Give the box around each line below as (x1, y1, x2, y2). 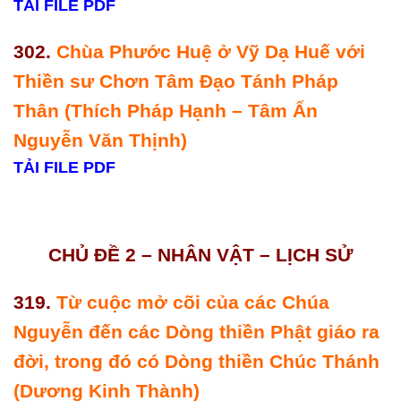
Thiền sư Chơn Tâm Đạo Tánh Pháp (13, 71, 338, 92)
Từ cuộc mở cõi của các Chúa (56, 292, 329, 313)
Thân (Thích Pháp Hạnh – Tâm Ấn (13, 100, 318, 122)
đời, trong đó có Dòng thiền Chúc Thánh (13, 351, 380, 372)
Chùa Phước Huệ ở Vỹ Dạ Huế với (56, 41, 365, 63)
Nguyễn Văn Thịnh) (13, 130, 192, 151)
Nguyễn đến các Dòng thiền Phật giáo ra (13, 321, 380, 343)
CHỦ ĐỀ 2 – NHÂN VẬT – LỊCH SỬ (48, 243, 353, 265)
